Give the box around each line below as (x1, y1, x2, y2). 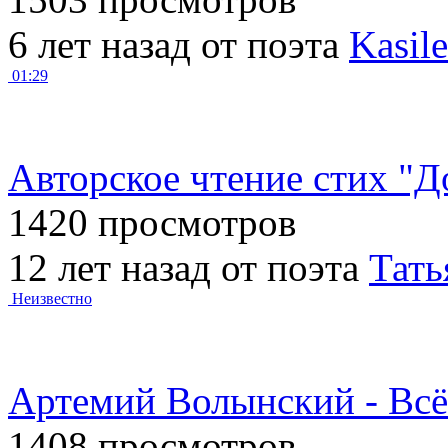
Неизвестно (12, 289, 92, 307)
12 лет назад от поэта (8, 245, 369, 289)
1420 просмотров (8, 200, 296, 244)
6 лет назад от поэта (8, 22, 349, 66)
